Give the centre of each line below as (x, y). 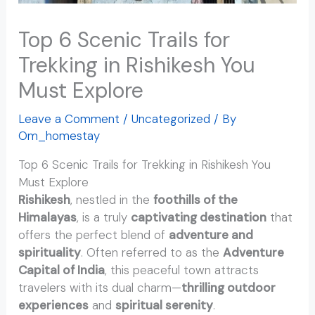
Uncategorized (171, 118)
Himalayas (48, 217)
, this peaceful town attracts (182, 270)
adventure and (211, 234)
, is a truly (104, 217)
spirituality (50, 252)
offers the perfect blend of (94, 234)
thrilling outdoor (229, 287)
